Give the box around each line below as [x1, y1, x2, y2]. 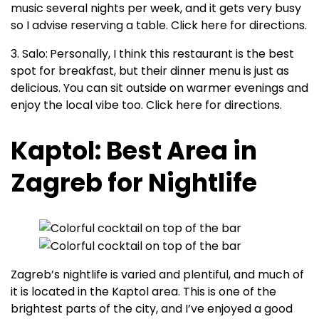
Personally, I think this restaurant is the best [50, 46, 294, 63]
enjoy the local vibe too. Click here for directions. [11, 97, 282, 114]
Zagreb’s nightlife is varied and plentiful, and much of [11, 266, 304, 283]
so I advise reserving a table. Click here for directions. [11, 17, 307, 34]
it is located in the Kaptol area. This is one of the [11, 283, 276, 300]
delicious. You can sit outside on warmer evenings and [11, 80, 308, 97]
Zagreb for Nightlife [11, 165, 257, 201]
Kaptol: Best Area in [11, 133, 257, 169]
